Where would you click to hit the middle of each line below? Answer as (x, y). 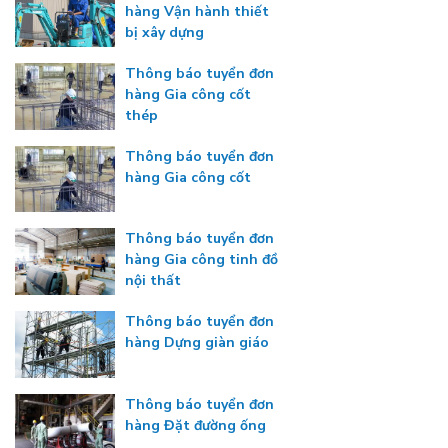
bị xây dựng (164, 33)
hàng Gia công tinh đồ (201, 260)
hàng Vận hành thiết (197, 12)
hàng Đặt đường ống (195, 425)
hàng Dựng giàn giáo (197, 343)
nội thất (153, 281)
